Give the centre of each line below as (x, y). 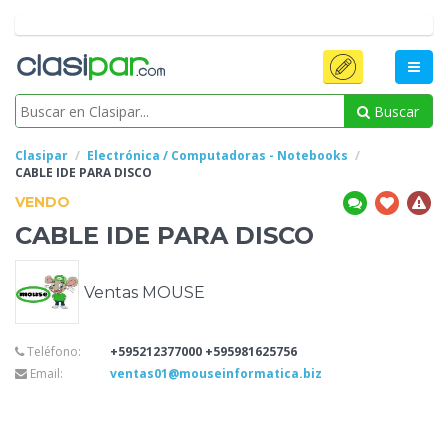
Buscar (394, 111)
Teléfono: (52, 352)
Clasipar (41, 156)
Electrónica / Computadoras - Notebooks (217, 156)
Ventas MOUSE (144, 292)
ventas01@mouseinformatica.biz (216, 374)
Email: (45, 374)
